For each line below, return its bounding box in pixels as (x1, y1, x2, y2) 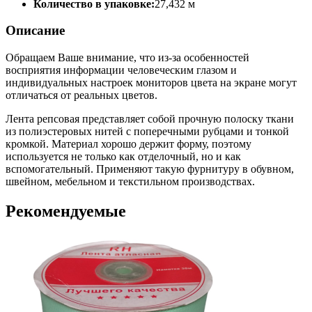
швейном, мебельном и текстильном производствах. (6, 175, 255, 188)
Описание (6, 23, 65, 38)
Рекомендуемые (6, 202, 126, 221)
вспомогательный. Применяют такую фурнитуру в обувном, (6, 163, 294, 175)
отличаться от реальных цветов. (6, 89, 157, 102)
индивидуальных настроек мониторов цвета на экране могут (6, 77, 297, 89)
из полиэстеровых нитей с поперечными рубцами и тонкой (6, 125, 289, 138)
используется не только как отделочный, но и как (6, 150, 241, 163)
